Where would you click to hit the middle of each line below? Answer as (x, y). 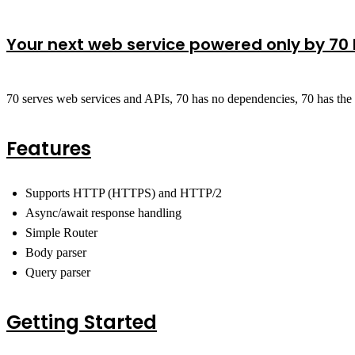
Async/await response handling (103, 212)
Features (49, 148)
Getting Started (82, 322)
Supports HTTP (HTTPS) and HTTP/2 (124, 193)
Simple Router (61, 232)
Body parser (56, 252)
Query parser (58, 272)
